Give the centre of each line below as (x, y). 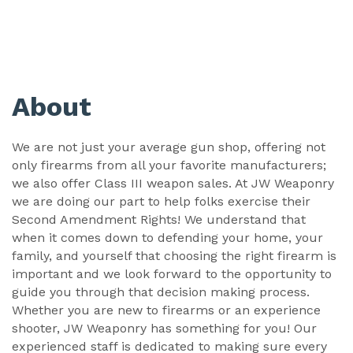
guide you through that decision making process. (161, 292)
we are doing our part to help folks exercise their (161, 201)
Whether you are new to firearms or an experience (166, 310)
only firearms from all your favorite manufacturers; (169, 165)
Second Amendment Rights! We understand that (159, 219)
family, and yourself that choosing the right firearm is (174, 255)
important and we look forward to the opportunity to (172, 273)
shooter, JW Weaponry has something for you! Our (164, 328)
